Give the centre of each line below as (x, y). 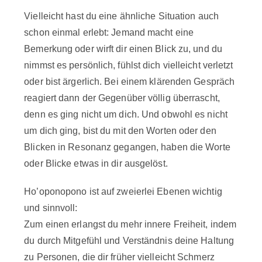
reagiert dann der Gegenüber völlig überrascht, (122, 98)
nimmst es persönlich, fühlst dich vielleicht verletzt (129, 65)
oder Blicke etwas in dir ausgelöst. (96, 163)
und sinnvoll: (51, 208)
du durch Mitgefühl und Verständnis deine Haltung (129, 240)
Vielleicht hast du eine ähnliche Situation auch (121, 16)
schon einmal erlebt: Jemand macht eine (109, 32)
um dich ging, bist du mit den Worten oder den (120, 130)
